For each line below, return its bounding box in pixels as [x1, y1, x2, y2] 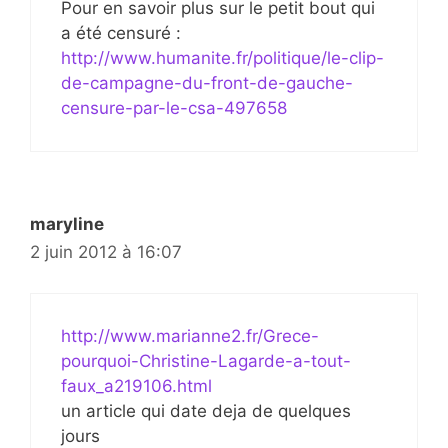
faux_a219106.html [61, 375, 212, 396]
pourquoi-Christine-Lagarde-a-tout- [61, 350, 351, 371]
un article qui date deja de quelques [61, 400, 351, 421]
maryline [30, 214, 104, 234]
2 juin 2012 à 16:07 [30, 242, 182, 262]
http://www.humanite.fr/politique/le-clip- [61, 48, 384, 68]
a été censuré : [61, 23, 181, 43]
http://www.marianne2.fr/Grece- [61, 325, 319, 346]
